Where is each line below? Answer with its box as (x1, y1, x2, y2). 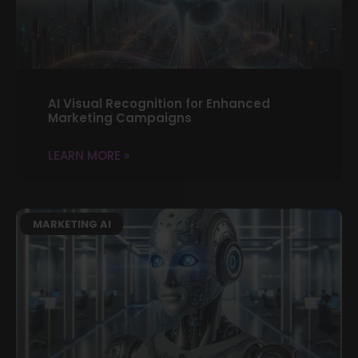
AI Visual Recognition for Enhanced (48, 94, 270, 112)
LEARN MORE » (48, 146, 129, 164)
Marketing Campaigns (48, 109, 192, 126)
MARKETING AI (32, 216, 111, 232)
